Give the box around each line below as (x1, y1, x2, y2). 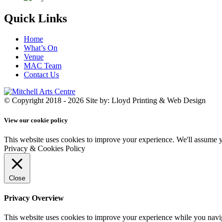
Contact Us (24, 70, 59, 79)
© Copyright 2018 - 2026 (4, 96, 86, 105)
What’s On (24, 44, 57, 53)
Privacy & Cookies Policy (4, 144, 85, 153)
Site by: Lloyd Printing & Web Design (86, 96, 206, 105)
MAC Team (24, 61, 61, 70)
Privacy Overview (4, 194, 64, 203)
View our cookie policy (4, 116, 68, 124)
